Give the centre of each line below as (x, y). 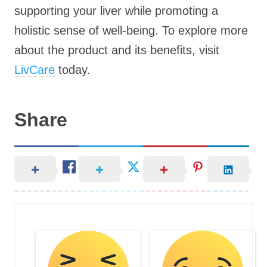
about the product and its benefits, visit (117, 50)
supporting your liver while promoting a (116, 11)
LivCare (35, 70)
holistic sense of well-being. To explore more (131, 30)
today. (73, 70)
